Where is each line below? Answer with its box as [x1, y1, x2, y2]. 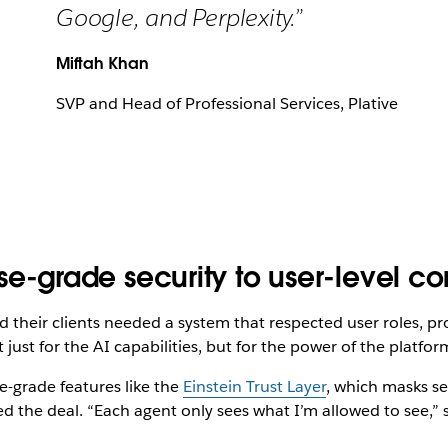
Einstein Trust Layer [182, 376, 326, 397]
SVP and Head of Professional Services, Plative [56, 93, 398, 114]
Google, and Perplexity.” [56, 2, 303, 33]
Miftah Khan [56, 53, 149, 74]
